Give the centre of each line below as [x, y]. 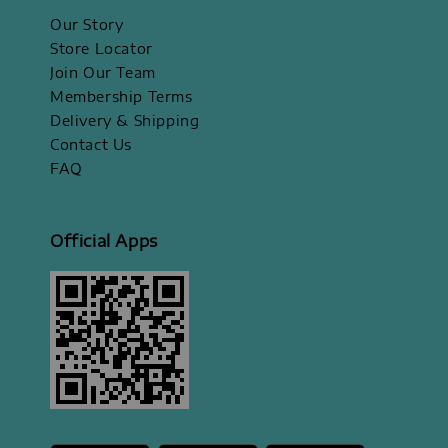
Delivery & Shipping [125, 120]
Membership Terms [121, 96]
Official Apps [104, 240]
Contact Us [91, 144]
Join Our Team [103, 72]
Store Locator [101, 48]
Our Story [87, 24]
